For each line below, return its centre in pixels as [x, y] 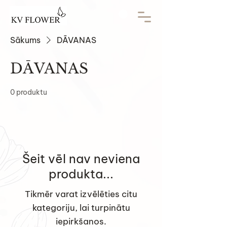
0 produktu [29, 92]
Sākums [25, 40]
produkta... [81, 174]
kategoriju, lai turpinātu [81, 208]
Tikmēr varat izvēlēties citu [81, 194]
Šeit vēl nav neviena [81, 159]
